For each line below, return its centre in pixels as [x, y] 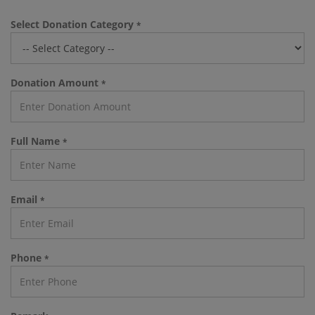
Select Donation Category [73, 24]
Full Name [37, 141]
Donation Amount [56, 82]
